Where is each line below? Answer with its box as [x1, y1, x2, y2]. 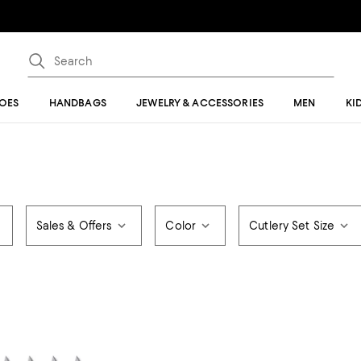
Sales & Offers [35, 219, 113, 232]
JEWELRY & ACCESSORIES [136, 97, 263, 109]
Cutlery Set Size [249, 219, 335, 232]
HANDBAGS [48, 97, 106, 109]
